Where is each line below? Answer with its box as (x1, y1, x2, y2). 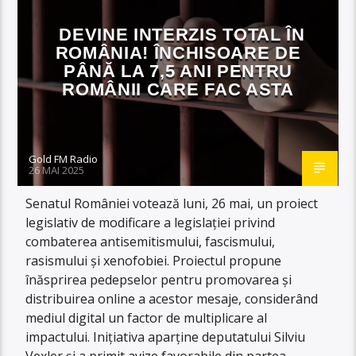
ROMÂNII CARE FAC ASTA (62, 79, 294, 99)
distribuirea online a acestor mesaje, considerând (25, 289, 319, 308)
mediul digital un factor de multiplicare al (25, 308, 268, 327)
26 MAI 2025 (29, 162, 85, 177)
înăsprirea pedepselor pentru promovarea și (25, 270, 292, 288)
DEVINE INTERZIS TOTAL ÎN (59, 24, 305, 44)
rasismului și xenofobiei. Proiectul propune (25, 251, 282, 269)
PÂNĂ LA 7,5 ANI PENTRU (64, 60, 292, 81)
